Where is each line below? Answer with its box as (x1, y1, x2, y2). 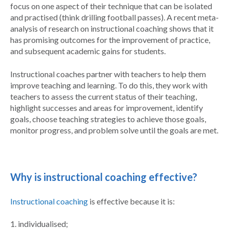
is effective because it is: (88, 196, 175, 206)
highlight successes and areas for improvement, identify (10, 102, 203, 112)
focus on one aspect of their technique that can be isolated (10, 1, 212, 11)
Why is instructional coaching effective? (10, 171, 197, 184)
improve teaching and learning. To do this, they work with (10, 80, 208, 90)
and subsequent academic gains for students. (10, 46, 166, 56)
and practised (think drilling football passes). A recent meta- (10, 12, 219, 22)
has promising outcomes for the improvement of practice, (10, 35, 210, 45)
